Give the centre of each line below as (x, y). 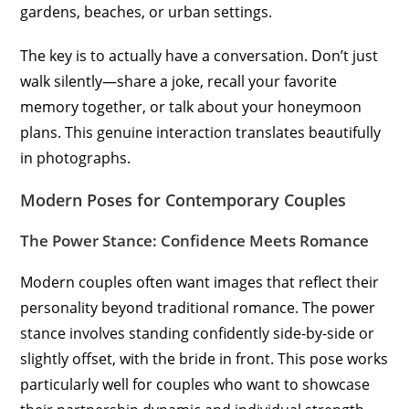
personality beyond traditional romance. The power (198, 308)
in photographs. (76, 158)
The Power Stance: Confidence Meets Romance (195, 241)
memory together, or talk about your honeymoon (191, 107)
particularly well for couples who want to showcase (195, 385)
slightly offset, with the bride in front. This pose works (204, 359)
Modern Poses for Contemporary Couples (184, 200)
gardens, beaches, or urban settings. (147, 12)
